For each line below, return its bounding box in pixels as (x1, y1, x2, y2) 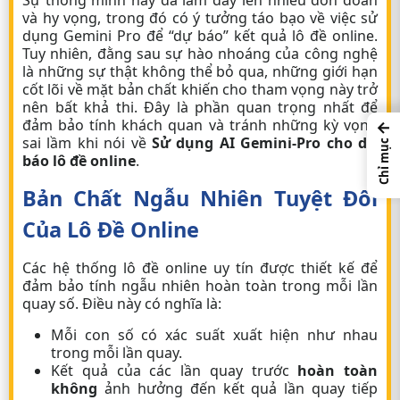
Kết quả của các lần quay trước (51, 361, 298, 380)
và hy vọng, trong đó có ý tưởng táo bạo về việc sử (22, 8, 378, 28)
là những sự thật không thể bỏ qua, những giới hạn (22, 62, 378, 81)
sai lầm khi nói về (22, 133, 152, 153)
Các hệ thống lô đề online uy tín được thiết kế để (22, 258, 378, 278)
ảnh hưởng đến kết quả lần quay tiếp (97, 379, 378, 398)
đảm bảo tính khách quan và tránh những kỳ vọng (22, 115, 378, 135)
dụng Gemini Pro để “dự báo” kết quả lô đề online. (22, 26, 378, 46)
